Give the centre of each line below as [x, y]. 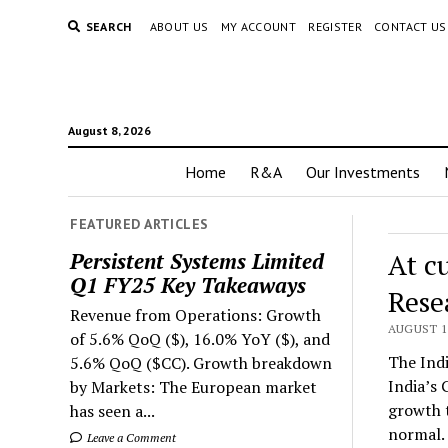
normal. [416, 434]
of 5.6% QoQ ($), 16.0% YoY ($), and [200, 338]
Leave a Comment [130, 437]
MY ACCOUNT [258, 26]
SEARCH [108, 26]
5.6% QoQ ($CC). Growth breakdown [201, 362]
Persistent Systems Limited [197, 260]
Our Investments [363, 172]
